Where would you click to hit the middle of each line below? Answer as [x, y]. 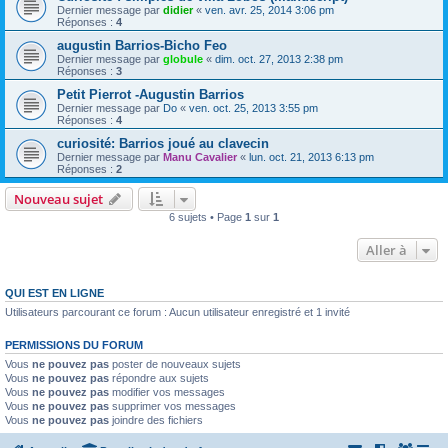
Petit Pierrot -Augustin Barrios [150, 94]
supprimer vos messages [172, 406]
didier [178, 10]
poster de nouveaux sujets [175, 364]
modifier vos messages [167, 392]
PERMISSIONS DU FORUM [74, 345]
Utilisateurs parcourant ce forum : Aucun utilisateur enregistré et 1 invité [177, 312]
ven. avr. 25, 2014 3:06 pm [269, 10]
